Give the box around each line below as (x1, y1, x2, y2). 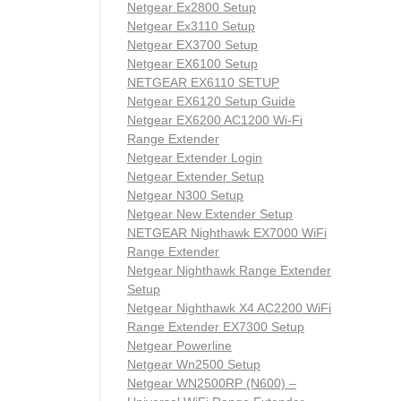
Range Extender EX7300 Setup (127, 320, 304, 335)
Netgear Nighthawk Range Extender (127, 263, 331, 278)
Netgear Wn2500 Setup (127, 357, 260, 372)
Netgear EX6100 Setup (127, 56, 258, 72)
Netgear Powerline (127, 338, 232, 354)
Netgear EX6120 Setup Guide (127, 94, 295, 109)
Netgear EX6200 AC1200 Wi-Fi (127, 113, 303, 128)
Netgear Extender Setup (127, 169, 264, 184)
